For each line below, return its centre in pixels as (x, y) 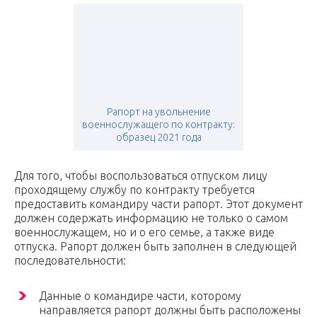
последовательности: (70, 261)
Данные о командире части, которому (140, 296)
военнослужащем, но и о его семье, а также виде (144, 232)
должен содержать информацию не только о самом (151, 218)
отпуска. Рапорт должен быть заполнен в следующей (155, 247)
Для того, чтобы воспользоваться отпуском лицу (141, 176)
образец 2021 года (158, 138)
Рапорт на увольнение (158, 112)
